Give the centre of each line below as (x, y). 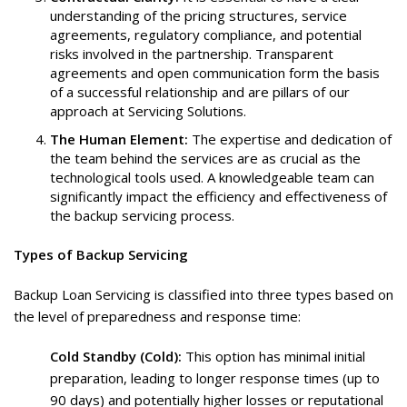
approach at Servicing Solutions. (148, 111)
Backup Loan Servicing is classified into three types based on (203, 295)
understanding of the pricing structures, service (199, 16)
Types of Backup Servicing (101, 255)
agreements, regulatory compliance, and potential (206, 35)
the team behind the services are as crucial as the (205, 159)
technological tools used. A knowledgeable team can (212, 178)
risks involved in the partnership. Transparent (192, 54)
